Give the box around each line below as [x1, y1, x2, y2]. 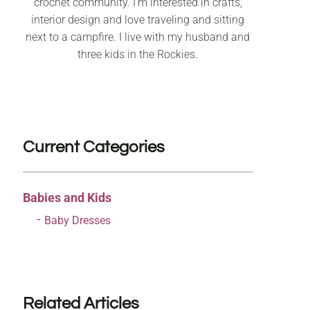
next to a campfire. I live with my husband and [26, 30, 250, 44]
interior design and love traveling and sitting [31, 13, 245, 27]
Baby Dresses [44, 214, 111, 228]
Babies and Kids [22, 190, 111, 206]
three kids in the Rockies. [77, 48, 199, 62]
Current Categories [22, 138, 165, 156]
